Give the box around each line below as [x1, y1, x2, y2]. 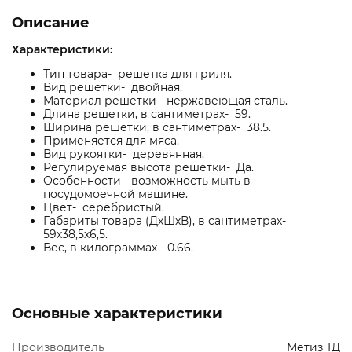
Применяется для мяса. [43, 134, 179, 148]
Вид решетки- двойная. [43, 80, 182, 95]
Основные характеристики [12, 305, 222, 323]
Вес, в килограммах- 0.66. [43, 240, 193, 255]
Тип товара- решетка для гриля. [43, 67, 232, 82]
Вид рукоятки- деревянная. [43, 147, 204, 162]
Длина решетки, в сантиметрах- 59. [43, 107, 251, 122]
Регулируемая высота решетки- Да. [43, 160, 254, 175]
